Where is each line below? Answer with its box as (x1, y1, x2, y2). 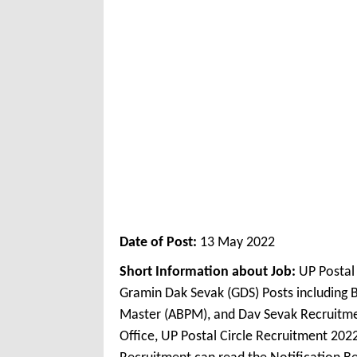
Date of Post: (120, 235, 200, 251)
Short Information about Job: (120, 265, 299, 280)
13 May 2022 (200, 235, 275, 251)
